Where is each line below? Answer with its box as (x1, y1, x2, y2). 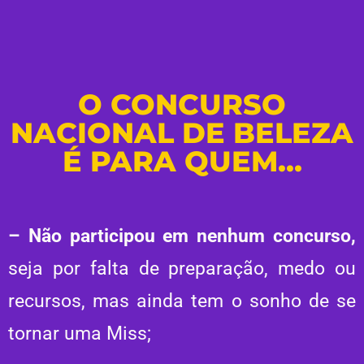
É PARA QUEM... (62, 143, 302, 179)
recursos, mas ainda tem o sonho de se (8, 289, 356, 312)
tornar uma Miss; (8, 322, 151, 344)
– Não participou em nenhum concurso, (8, 224, 356, 247)
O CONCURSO (78, 86, 286, 122)
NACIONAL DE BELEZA (11, 115, 353, 150)
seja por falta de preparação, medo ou (8, 257, 356, 279)
